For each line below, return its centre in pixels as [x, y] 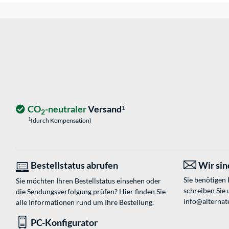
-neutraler [66, 109]
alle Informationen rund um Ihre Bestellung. [85, 202]
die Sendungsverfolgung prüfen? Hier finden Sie [91, 192]
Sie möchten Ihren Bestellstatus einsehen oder [88, 181]
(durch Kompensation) [61, 121]
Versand [104, 109]
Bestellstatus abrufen [74, 165]
